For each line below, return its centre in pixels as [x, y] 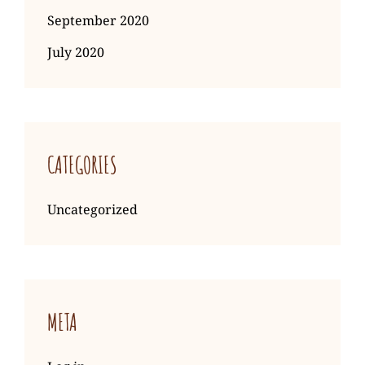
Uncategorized [92, 210]
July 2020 [76, 53]
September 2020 [98, 21]
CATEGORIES [82, 165]
